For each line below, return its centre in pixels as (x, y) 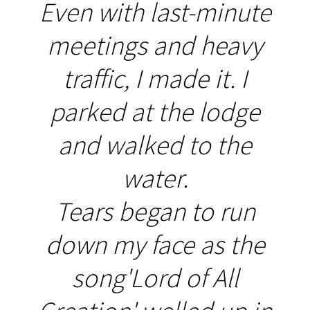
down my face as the (155, 244)
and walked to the (155, 145)
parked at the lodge (155, 111)
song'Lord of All (155, 277)
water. (155, 178)
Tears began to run (155, 211)
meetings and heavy (155, 45)
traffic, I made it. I (155, 78)
